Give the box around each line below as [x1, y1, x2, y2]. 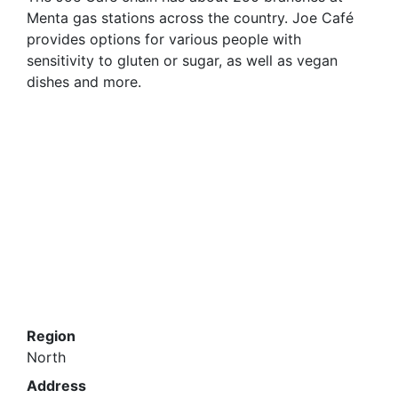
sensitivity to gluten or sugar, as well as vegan [27, 52, 338, 69]
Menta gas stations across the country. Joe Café [27, 9, 354, 27]
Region [27, 327, 76, 345]
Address [27, 377, 86, 394]
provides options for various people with [27, 30, 301, 48]
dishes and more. [27, 73, 141, 91]
